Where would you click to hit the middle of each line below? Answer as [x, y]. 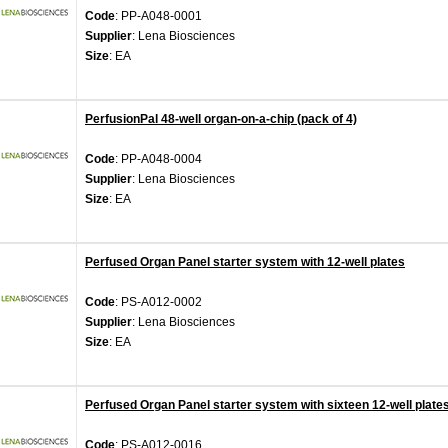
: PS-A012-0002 [158, 302]
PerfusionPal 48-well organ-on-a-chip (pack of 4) [221, 119]
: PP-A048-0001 [158, 16]
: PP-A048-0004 [158, 159]
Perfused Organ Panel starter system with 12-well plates [245, 262]
